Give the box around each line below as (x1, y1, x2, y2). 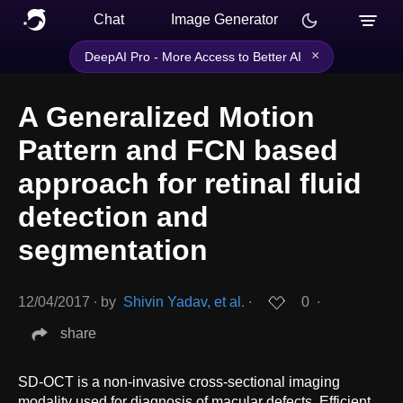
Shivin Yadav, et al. (123, 294, 245, 310)
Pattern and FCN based (18, 134, 338, 167)
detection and (18, 201, 209, 234)
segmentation (18, 234, 208, 267)
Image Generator (171, 12, 278, 27)
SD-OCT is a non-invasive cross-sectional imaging (18, 373, 340, 390)
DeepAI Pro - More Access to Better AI (85, 49, 301, 64)
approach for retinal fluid (18, 167, 362, 201)
